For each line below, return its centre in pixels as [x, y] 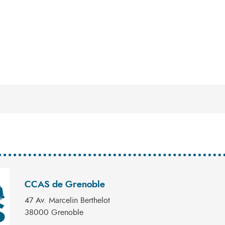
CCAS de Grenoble [65, 185]
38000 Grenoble [54, 212]
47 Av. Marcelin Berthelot [67, 200]
